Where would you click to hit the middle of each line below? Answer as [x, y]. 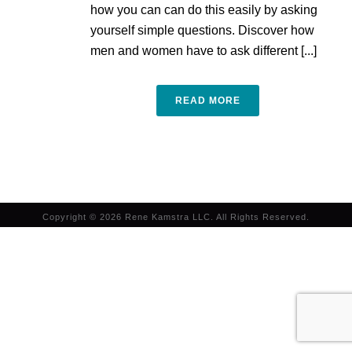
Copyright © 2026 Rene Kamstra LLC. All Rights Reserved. [176, 217]
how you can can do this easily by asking [204, 10]
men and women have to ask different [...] [203, 51]
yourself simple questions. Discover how [202, 30]
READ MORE [207, 101]
